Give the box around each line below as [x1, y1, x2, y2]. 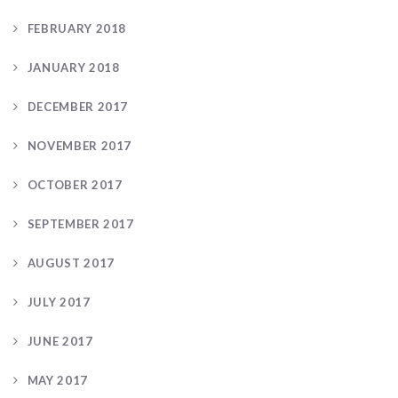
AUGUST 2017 [27, 255, 115, 270]
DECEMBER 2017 [27, 99, 129, 114]
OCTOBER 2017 [27, 177, 123, 192]
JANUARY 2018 [27, 60, 120, 75]
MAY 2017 [27, 372, 88, 387]
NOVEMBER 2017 [27, 138, 132, 153]
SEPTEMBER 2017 [27, 216, 134, 231]
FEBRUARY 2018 [27, 20, 127, 36]
